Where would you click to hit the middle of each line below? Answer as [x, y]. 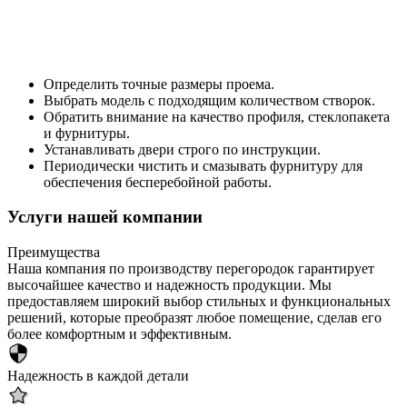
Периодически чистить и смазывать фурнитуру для [203, 165]
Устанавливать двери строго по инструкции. [182, 149]
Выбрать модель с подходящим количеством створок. [209, 100]
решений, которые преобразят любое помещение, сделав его [194, 318]
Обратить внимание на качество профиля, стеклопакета [217, 116]
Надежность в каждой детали [98, 376]
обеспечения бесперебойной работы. [158, 182]
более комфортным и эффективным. [119, 334]
